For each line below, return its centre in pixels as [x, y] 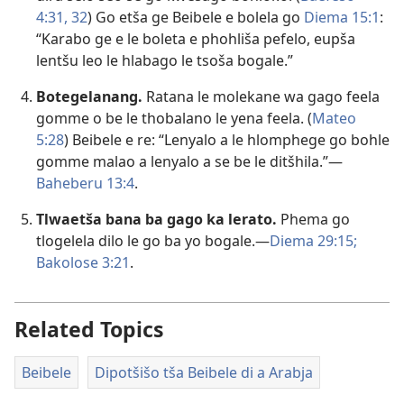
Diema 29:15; [313, 241]
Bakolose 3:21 [83, 263]
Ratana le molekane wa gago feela [261, 97]
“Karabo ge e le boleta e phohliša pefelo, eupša [196, 39]
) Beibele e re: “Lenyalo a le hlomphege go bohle [227, 140]
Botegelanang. [89, 97]
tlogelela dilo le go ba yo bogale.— [153, 241]
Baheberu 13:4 [85, 184]
